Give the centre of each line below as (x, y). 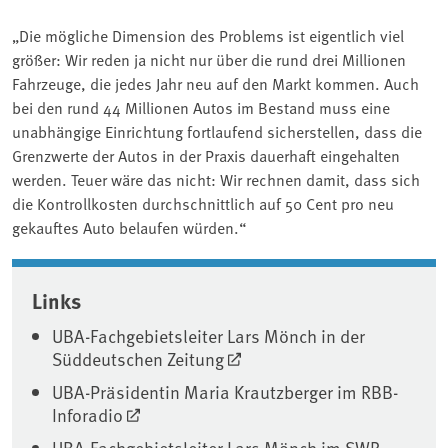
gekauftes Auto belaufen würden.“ (129, 226)
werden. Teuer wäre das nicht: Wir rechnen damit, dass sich (216, 178)
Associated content (135, 274)
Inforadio (87, 414)
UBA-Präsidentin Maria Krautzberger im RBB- (225, 391)
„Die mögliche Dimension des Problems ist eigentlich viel (208, 34)
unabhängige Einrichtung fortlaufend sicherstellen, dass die (217, 130)
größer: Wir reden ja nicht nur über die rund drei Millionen (209, 58)
